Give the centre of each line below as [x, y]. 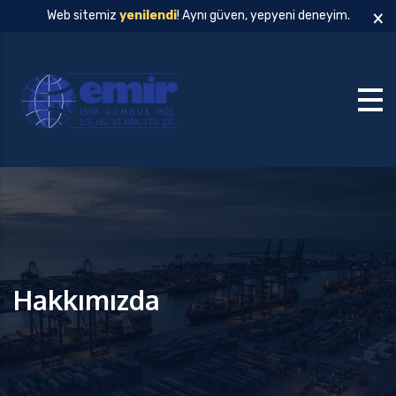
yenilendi [148, 15]
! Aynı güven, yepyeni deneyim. [263, 15]
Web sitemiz [83, 15]
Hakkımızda [87, 300]
